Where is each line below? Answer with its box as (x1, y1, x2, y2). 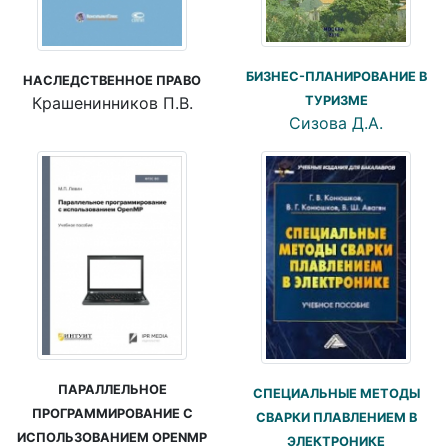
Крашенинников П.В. (31, 93, 193, 114)
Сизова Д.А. (289, 113, 383, 134)
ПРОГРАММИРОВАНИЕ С (31, 405, 193, 421)
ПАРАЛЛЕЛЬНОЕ (57, 381, 167, 397)
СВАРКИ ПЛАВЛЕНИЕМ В (255, 409, 417, 425)
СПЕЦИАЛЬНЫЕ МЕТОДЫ (252, 385, 420, 401)
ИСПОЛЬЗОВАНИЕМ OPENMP (17, 429, 207, 445)
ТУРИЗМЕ (304, 93, 368, 109)
